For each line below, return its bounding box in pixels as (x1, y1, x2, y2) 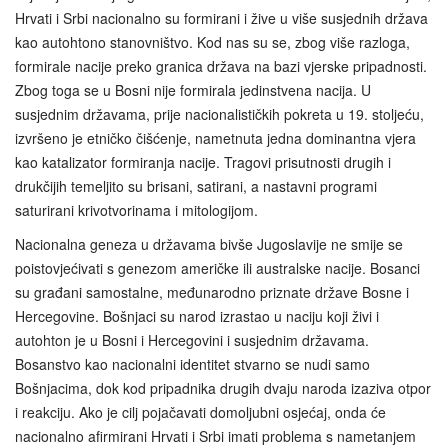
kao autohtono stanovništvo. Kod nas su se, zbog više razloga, (15, 31, 410, 52)
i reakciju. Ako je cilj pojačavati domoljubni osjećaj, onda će (15, 401, 386, 422)
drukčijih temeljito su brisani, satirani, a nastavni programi (15, 175, 377, 196)
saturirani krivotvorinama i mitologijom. (15, 199, 258, 220)
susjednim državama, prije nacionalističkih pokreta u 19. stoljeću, (15, 103, 424, 124)
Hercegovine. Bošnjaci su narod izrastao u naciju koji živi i (15, 305, 379, 326)
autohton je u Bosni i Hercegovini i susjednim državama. (15, 329, 369, 350)
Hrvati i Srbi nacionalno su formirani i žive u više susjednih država (15, 7, 428, 28)
